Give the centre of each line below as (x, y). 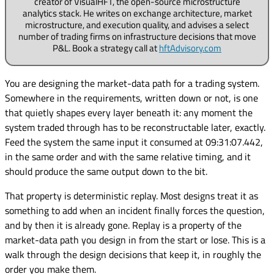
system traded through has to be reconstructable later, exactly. (135, 127)
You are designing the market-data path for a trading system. (132, 83)
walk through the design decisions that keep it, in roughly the (133, 254)
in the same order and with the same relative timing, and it (128, 156)
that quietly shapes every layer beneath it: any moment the (129, 112)
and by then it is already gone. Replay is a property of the (123, 225)
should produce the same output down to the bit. (106, 171)
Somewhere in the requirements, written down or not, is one (131, 98)
